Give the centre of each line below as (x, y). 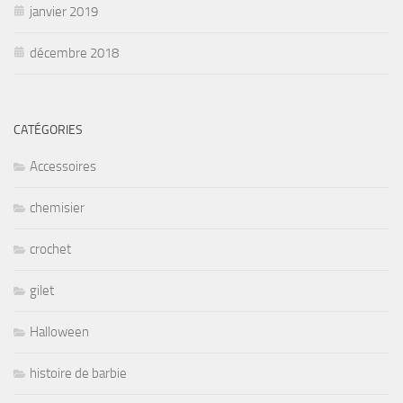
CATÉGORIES (48, 130)
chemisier (57, 207)
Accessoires (63, 166)
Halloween (59, 331)
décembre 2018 (74, 53)
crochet (50, 249)
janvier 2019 (64, 11)
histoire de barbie (78, 373)
